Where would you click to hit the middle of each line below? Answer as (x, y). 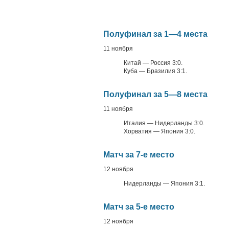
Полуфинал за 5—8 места (155, 94)
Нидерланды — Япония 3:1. (164, 184)
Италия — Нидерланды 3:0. (164, 123)
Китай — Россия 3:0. (153, 63)
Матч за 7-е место (139, 155)
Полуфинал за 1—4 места (155, 34)
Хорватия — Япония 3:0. (159, 131)
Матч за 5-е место (139, 207)
